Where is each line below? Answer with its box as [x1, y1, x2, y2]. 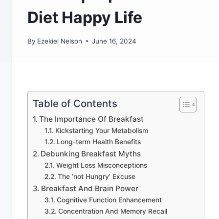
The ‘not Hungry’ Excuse [57, 172, 135, 180]
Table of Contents [33, 97, 117, 109]
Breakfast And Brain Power [41, 183, 139, 193]
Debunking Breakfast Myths [41, 149, 141, 158]
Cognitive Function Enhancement [56, 196, 162, 204]
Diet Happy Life [27, 8, 142, 27]
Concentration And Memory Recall [58, 207, 167, 215]
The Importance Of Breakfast [39, 114, 144, 124]
